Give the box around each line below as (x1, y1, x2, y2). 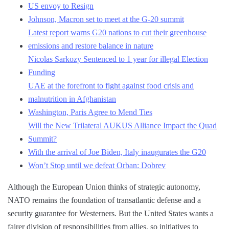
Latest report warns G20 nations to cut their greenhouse (28, 28, 207, 37)
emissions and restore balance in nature (28, 41, 153, 51)
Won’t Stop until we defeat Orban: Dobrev (28, 161, 166, 170)
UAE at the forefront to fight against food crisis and (28, 81, 194, 90)
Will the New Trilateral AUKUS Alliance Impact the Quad (28, 121, 217, 130)
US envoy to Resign (28, 2, 94, 11)
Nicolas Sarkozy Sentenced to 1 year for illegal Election (28, 55, 208, 64)
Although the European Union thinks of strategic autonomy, (8, 182, 200, 192)
